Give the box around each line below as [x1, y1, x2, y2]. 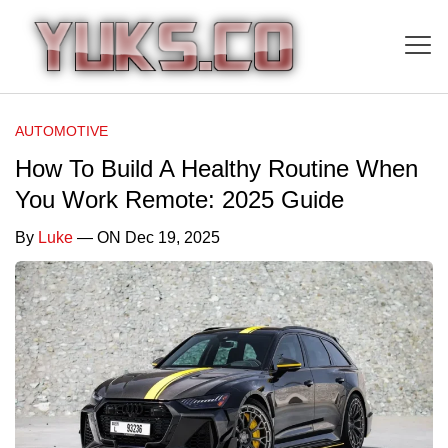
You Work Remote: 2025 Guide [15, 185, 344, 213]
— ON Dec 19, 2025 [73, 228, 220, 246]
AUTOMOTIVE [15, 122, 108, 139]
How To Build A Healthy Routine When [15, 154, 418, 182]
